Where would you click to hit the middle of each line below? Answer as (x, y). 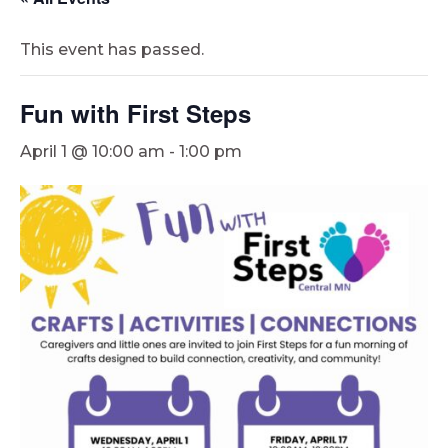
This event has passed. (112, 49)
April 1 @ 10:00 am (92, 151)
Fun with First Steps (135, 112)
